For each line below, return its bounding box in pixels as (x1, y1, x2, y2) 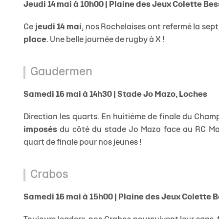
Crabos (30, 170, 68, 181)
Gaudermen (30, 67, 92, 78)
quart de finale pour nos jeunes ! (23, 139, 142, 147)
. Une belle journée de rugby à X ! (46, 36, 165, 44)
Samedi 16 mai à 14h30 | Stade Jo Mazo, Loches (23, 91, 207, 99)
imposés (23, 126, 57, 134)
